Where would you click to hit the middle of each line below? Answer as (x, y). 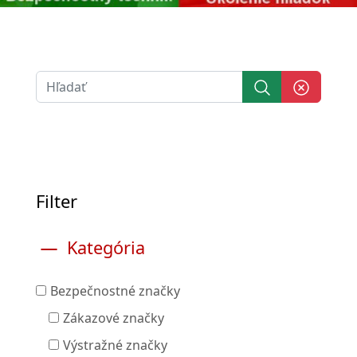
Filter (57, 200)
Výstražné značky (115, 345)
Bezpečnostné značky (115, 291)
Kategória (106, 247)
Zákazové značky (113, 318)
